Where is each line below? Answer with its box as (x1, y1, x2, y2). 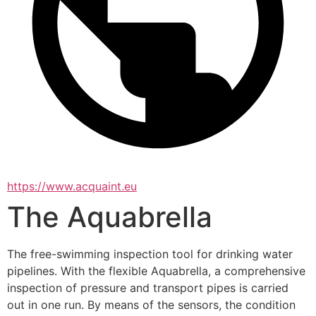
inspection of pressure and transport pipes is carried (7, 281, 288, 295)
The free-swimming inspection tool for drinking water (7, 247, 293, 261)
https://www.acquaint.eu (7, 179, 137, 193)
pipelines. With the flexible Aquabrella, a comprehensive (7, 264, 305, 278)
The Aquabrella (7, 200, 212, 234)
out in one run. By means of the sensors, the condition (7, 298, 296, 312)
